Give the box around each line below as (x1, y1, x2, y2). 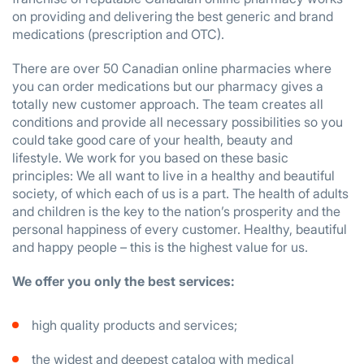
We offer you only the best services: (12, 273, 235, 289)
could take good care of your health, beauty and (12, 132, 292, 148)
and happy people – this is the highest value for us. (12, 239, 308, 255)
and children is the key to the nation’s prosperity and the (12, 203, 340, 219)
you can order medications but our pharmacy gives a (12, 78, 323, 94)
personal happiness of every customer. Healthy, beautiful (12, 221, 347, 237)
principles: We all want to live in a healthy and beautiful (12, 167, 335, 184)
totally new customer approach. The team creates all (12, 96, 323, 112)
